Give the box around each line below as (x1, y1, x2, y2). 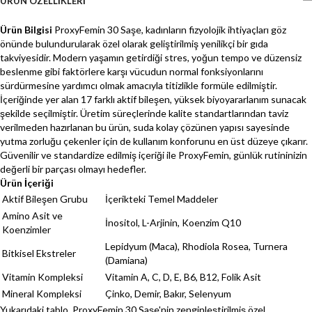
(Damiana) (105, 254, 148, 267)
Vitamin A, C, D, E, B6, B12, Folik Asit (105, 271, 261, 283)
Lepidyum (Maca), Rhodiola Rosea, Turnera (105, 240, 288, 253)
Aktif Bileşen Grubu (2, 193, 88, 205)
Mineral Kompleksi (2, 288, 81, 300)
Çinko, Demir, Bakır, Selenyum (105, 288, 231, 300)
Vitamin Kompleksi (2, 271, 83, 283)
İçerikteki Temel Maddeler (105, 193, 218, 205)
